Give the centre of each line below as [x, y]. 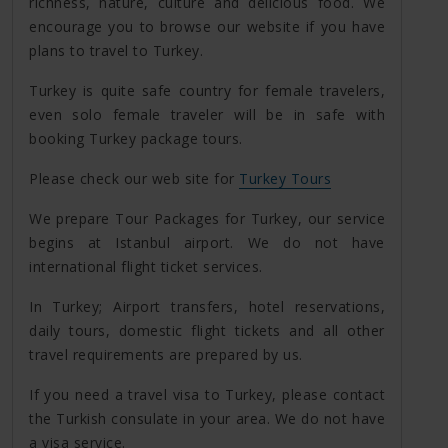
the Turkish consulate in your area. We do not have [207, 418]
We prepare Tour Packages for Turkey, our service [207, 218]
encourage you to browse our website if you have [207, 26]
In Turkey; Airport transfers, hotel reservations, [207, 306]
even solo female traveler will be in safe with [207, 114]
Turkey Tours [285, 178]
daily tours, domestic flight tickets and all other [207, 330]
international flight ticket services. [146, 266]
